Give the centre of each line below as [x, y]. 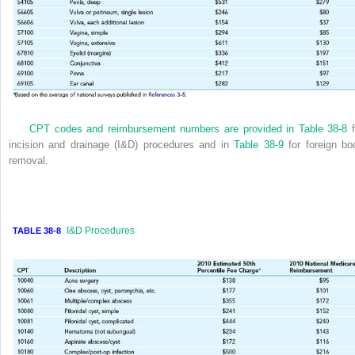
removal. [29, 161]
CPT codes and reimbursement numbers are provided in [164, 129]
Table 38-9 [259, 145]
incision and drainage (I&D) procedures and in [122, 145]
